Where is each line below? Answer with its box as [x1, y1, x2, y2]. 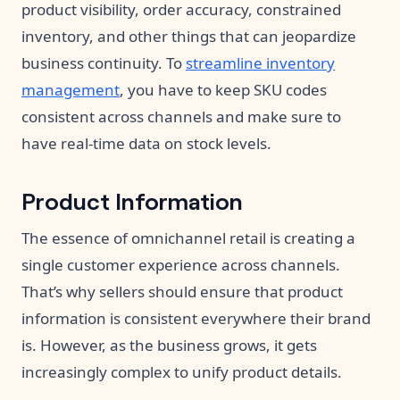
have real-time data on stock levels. [21, 133, 271, 154]
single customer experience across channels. [21, 254, 340, 276]
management [21, 79, 120, 101]
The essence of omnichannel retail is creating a [21, 228, 355, 249]
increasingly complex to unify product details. [21, 362, 342, 383]
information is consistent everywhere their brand [21, 308, 371, 329]
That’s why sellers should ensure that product [21, 281, 343, 303]
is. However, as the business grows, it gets [21, 335, 317, 356]
